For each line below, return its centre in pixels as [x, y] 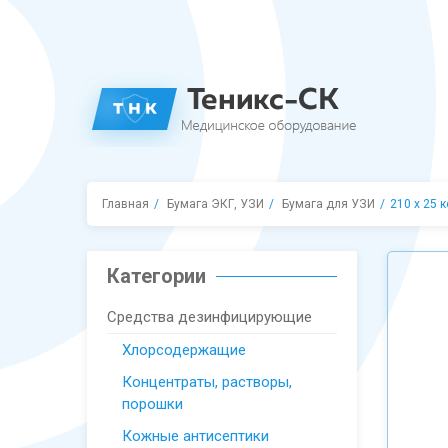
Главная [125, 204]
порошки [152, 404]
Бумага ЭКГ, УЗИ [215, 204]
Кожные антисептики [195, 436]
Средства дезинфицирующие [209, 317]
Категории [156, 276]
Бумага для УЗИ [328, 204]
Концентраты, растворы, [207, 382]
